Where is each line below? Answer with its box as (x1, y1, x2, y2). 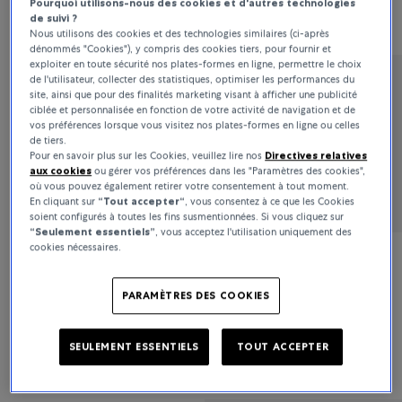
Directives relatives (265, 149, 368, 162)
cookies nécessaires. (30, 240, 122, 254)
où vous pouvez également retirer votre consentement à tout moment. (30, 179, 350, 193)
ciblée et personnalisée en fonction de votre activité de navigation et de (30, 103, 356, 117)
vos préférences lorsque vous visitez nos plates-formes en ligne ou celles (30, 118, 361, 132)
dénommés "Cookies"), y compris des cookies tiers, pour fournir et (30, 42, 332, 56)
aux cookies (30, 164, 92, 178)
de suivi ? (30, 12, 78, 25)
